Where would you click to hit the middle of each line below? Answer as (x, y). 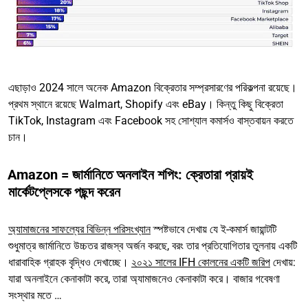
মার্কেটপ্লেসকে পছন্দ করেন (64, 191)
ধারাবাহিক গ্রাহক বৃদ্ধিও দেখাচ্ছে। (70, 262)
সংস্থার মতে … (36, 295)
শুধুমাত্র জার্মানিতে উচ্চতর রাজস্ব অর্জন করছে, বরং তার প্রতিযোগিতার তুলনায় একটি (153, 245)
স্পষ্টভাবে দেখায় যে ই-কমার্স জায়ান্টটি (213, 229)
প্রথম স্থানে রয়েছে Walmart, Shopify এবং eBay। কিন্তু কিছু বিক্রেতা (146, 104)
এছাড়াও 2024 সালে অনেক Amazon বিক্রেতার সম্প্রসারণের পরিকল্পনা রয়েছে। (153, 87)
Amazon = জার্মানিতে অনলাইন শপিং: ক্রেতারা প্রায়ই (130, 174)
